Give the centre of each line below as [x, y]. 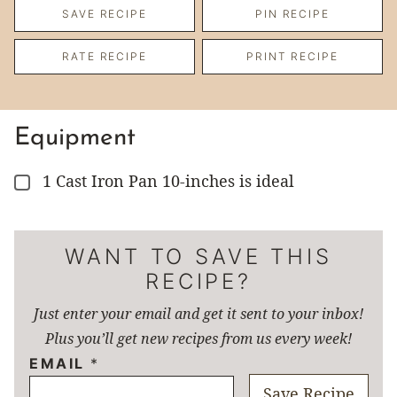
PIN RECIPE [292, 13]
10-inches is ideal [228, 180]
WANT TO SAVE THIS [198, 256]
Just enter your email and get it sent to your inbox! [198, 313]
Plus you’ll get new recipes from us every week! [198, 338]
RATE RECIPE [105, 56]
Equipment [75, 138]
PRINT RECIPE [292, 56]
